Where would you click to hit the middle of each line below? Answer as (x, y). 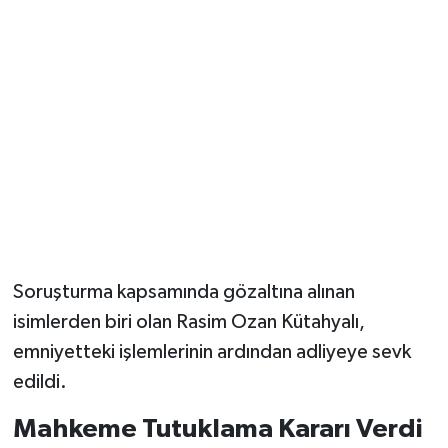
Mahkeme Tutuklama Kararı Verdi (217, 429)
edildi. (39, 382)
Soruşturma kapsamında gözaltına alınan (183, 292)
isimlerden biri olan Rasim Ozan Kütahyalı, (188, 322)
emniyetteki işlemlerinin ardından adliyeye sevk (211, 352)
